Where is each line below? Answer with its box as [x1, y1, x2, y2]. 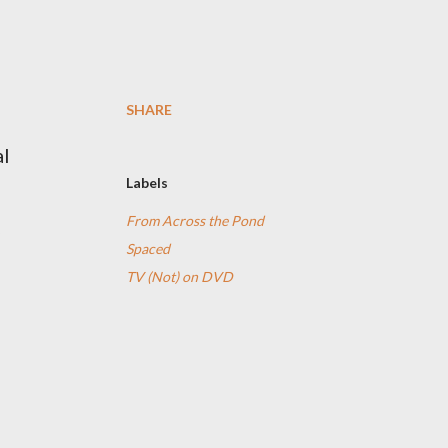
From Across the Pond [126, 212, 264, 229]
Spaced [126, 240, 170, 257]
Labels [126, 174, 168, 191]
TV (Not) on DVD [126, 268, 233, 285]
